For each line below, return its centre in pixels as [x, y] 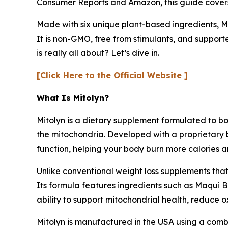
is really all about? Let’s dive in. [98, 53]
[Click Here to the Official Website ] [112, 76]
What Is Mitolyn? [73, 98]
